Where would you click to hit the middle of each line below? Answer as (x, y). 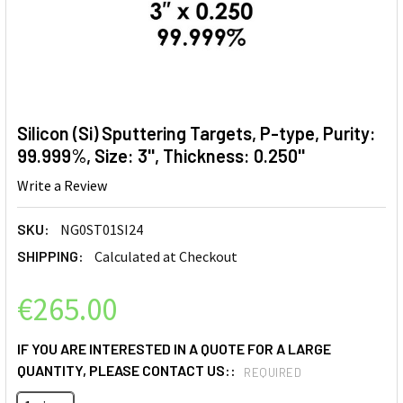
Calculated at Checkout (166, 257)
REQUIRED (273, 372)
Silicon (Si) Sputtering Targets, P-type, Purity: (197, 133)
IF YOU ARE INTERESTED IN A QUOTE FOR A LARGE (174, 349)
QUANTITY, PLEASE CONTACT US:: (128, 371)
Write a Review (62, 186)
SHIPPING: (50, 256)
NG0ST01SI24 (102, 230)
